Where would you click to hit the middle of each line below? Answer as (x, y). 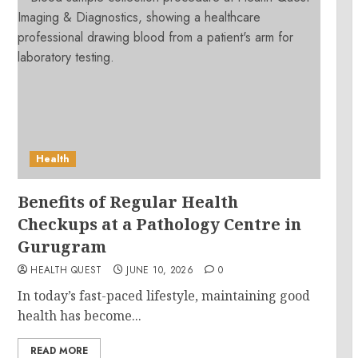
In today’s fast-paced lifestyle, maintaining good (164, 296)
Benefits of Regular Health (128, 202)
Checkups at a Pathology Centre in (160, 224)
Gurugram (62, 247)
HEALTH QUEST (66, 270)
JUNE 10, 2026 (160, 270)
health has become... (80, 316)
